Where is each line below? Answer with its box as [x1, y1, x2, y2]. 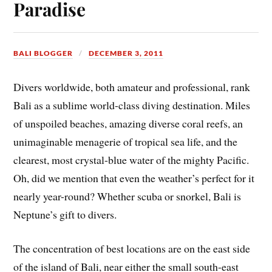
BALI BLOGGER [13, 49, 73, 58]
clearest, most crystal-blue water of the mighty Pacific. [13, 152, 250, 167]
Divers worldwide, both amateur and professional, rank [13, 79, 251, 94]
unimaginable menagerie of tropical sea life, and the [13, 134, 238, 149]
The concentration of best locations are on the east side [13, 241, 251, 256]
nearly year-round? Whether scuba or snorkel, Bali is [13, 188, 242, 203]
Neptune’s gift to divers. [13, 206, 117, 222]
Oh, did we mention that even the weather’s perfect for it [13, 170, 255, 185]
